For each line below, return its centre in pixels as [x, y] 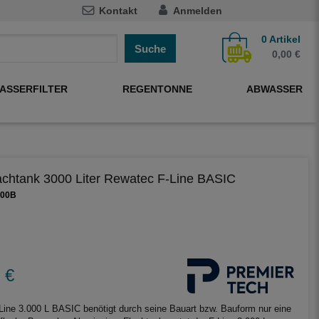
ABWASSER [275, 89]
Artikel [283, 40]
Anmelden [197, 10]
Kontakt [118, 10]
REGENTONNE [157, 89]
